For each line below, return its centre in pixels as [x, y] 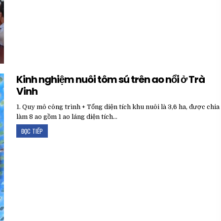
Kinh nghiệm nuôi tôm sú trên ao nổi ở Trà [111, 80]
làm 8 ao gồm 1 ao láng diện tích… [67, 117]
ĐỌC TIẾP [32, 131]
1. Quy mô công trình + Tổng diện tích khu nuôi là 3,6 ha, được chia [118, 107]
